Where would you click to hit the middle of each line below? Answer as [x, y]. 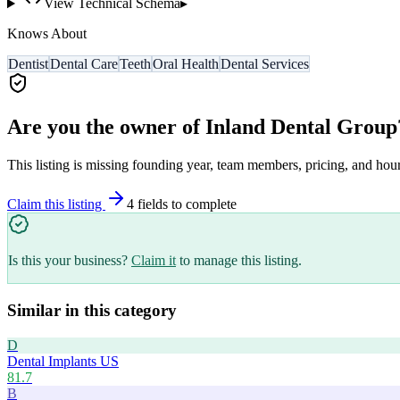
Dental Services [265, 64]
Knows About [47, 34]
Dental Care [84, 64]
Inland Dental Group [301, 127]
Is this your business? [68, 261]
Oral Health [186, 64]
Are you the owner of [106, 127]
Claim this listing [56, 204]
